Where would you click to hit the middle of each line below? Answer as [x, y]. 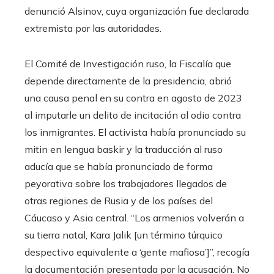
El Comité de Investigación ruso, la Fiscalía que [128, 63]
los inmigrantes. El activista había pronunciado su [135, 132]
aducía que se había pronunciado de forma [119, 166]
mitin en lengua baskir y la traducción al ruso [124, 149]
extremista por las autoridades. [93, 28]
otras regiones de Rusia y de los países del [119, 200]
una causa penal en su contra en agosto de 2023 [133, 98]
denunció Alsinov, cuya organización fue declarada [137, 11]
